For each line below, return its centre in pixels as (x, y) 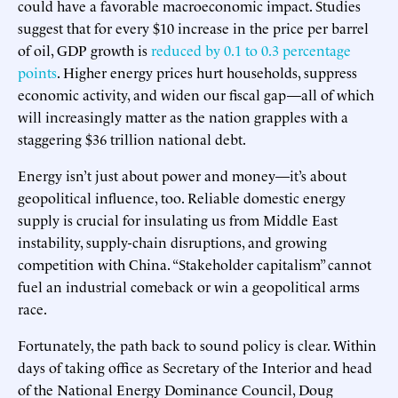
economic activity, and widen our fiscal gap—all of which (196, 94)
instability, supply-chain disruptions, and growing (172, 241)
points (37, 72)
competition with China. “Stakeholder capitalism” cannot (195, 263)
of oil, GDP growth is (84, 49)
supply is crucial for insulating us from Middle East (178, 219)
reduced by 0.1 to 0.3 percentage (251, 49)
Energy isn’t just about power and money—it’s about (182, 175)
